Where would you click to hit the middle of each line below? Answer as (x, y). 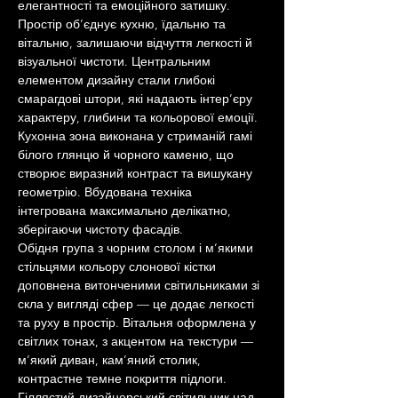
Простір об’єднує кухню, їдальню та (123, 24)
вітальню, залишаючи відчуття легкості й (137, 43)
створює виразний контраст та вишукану (137, 173)
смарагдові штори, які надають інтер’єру (137, 99)
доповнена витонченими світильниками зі (140, 285)
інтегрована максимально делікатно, (126, 211)
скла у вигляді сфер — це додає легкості (138, 304)
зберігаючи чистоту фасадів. (100, 229)
